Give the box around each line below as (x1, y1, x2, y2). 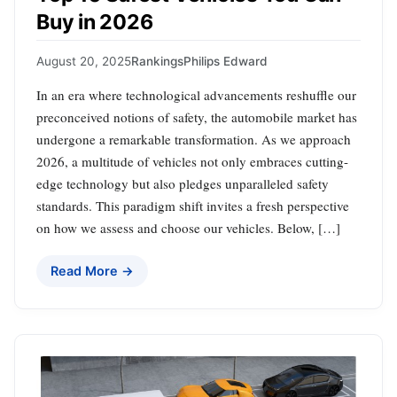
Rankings (131, 54, 183, 69)
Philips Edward (183, 54, 268, 69)
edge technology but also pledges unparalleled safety (36, 175, 329, 193)
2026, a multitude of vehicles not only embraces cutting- (36, 152, 348, 171)
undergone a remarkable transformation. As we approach (36, 130, 351, 149)
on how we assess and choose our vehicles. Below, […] (36, 219, 340, 237)
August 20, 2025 (36, 54, 131, 69)
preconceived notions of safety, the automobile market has (36, 108, 357, 127)
